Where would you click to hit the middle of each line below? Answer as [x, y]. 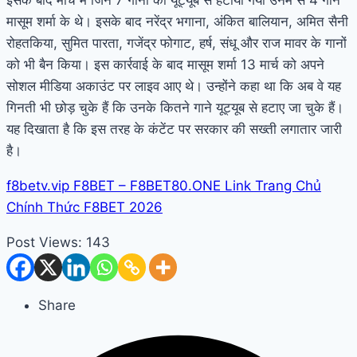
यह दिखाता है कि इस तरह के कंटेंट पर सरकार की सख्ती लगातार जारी [174, 129]
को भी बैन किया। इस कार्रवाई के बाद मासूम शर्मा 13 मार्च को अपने [165, 64]
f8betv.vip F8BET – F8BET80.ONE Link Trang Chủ [164, 185]
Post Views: [44, 242]
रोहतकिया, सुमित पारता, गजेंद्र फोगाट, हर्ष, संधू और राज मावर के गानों [177, 43]
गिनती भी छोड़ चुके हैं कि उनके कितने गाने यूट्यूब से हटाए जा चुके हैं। [175, 107]
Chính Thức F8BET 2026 [84, 207]
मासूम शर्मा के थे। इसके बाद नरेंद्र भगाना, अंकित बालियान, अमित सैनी [177, 21]
